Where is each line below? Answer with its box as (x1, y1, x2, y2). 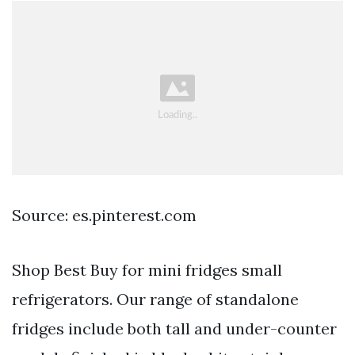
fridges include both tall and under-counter (12, 319, 337, 339)
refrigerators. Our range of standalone (12, 289, 299, 310)
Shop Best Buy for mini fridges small (12, 260, 282, 281)
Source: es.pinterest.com (12, 205, 197, 226)
